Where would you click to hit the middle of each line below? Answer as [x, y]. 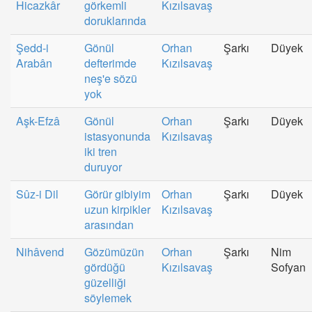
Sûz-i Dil [37, 194]
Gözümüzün [114, 251]
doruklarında [115, 20]
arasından [109, 224]
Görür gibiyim [117, 194]
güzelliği [105, 282]
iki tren [101, 151]
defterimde [110, 63]
